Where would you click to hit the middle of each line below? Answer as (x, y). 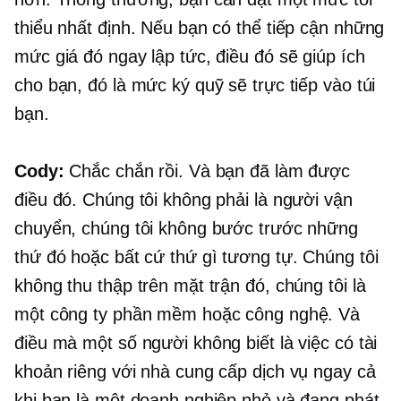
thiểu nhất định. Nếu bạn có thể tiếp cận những (200, 28)
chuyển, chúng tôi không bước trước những (186, 229)
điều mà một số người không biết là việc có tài (196, 343)
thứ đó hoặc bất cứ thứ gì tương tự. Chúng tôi (196, 257)
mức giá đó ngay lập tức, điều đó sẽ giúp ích (190, 57)
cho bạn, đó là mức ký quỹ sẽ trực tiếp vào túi (195, 85)
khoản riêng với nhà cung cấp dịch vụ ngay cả (195, 372)
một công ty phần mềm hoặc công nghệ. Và (188, 315)
